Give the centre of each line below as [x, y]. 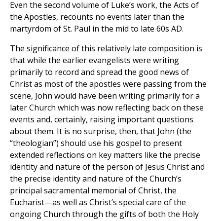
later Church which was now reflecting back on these [107, 108]
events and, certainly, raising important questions [102, 120]
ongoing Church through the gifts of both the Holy [104, 214]
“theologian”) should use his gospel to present [96, 143]
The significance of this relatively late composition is [106, 49]
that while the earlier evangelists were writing [94, 60]
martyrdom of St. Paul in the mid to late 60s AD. [97, 29]
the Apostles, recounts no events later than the [97, 17]
